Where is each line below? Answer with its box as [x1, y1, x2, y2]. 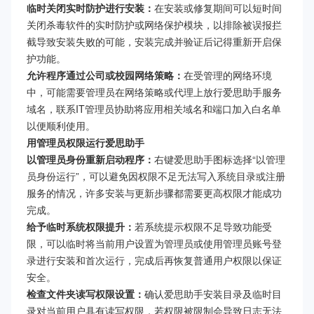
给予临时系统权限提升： [27, 219, 135, 234]
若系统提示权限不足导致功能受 [135, 219, 272, 234]
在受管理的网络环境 [184, 68, 272, 83]
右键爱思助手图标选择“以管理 [154, 152, 285, 167]
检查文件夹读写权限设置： [27, 287, 144, 301]
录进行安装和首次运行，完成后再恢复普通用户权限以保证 [27, 253, 282, 268]
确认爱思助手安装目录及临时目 [144, 287, 282, 301]
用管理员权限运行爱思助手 [27, 135, 144, 150]
